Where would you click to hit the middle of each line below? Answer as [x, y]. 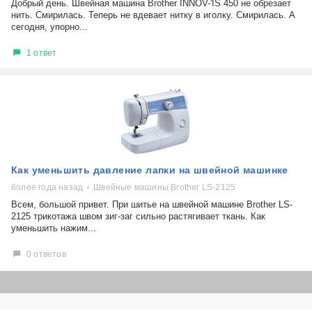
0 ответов [46, 254]
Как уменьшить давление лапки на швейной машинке [150, 170]
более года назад [47, 187]
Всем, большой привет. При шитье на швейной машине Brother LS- [152, 204]
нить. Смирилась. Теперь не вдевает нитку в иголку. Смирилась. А [153, 15]
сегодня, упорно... [49, 27]
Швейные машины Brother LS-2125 [165, 187]
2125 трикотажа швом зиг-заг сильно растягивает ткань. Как [138, 216]
